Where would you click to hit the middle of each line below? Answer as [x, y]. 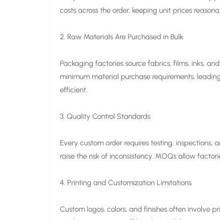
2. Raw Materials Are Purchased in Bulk [122, 37]
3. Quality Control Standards [105, 117]
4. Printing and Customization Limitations [126, 183]
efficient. [74, 90]
